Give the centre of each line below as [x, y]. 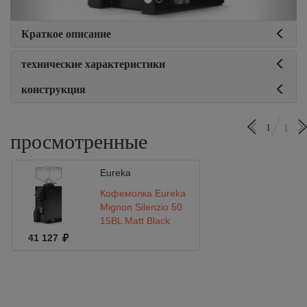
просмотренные [79, 142]
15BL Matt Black [135, 221]
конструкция [53, 89]
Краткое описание [66, 34]
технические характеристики [93, 64]
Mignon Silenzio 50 [141, 207]
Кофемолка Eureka [143, 193]
